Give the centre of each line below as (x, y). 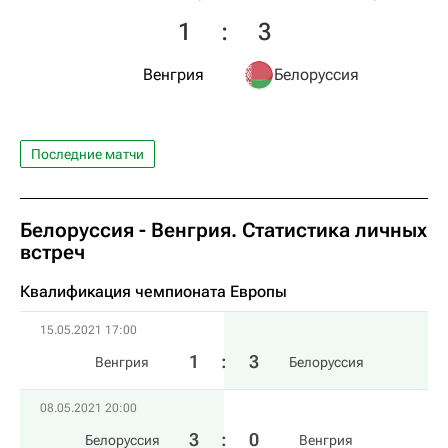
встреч (52, 252)
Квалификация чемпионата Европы (153, 291)
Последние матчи (87, 154)
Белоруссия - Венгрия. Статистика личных (223, 230)
